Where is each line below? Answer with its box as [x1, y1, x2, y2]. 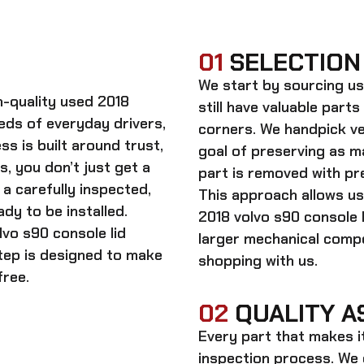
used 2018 [60, 91, 129, 111]
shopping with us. [198, 250, 318, 271]
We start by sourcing [198, 75, 348, 95]
